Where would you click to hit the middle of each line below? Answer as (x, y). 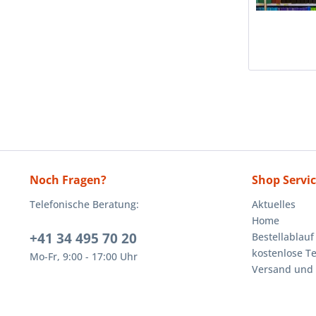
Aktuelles (274, 205)
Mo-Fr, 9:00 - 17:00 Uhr (84, 257)
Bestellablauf (283, 237)
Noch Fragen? (68, 180)
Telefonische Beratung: (84, 205)
